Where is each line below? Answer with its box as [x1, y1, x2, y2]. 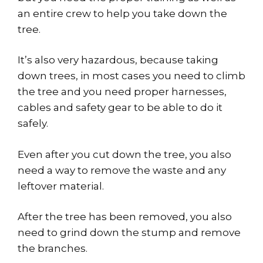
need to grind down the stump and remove [18, 227, 241, 239]
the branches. [18, 242, 87, 255]
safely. [18, 117, 48, 130]
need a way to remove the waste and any [18, 164, 226, 176]
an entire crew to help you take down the [18, 7, 227, 19]
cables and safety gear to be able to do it [18, 102, 222, 114]
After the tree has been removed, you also [18, 211, 232, 223]
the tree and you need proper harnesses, [18, 86, 227, 98]
